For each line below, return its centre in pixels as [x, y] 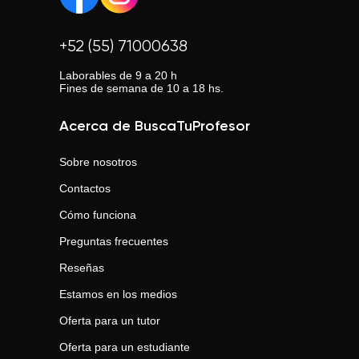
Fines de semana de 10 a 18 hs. [141, 88]
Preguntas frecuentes [114, 241]
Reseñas [82, 268]
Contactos [85, 188]
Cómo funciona [98, 215]
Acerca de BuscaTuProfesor [155, 127]
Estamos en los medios [118, 294]
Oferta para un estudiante [125, 347]
